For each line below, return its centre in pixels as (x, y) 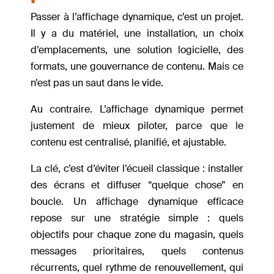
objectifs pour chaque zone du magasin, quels (137, 235)
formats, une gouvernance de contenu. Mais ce (137, 67)
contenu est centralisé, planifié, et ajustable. (128, 143)
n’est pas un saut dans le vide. (98, 83)
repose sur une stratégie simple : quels (137, 218)
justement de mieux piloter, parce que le (137, 126)
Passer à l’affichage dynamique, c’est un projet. (137, 17)
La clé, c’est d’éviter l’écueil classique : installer (137, 169)
